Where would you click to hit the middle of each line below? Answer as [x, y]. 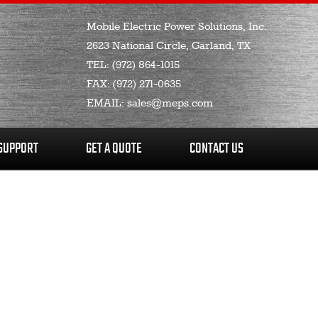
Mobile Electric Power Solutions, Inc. [177, 27]
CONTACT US [216, 149]
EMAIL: [107, 104]
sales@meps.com [170, 104]
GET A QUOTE [114, 149]
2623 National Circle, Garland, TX [169, 46]
